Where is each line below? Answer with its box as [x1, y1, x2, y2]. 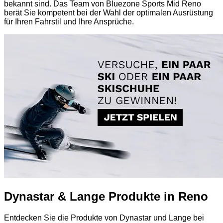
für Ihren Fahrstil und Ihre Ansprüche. [4, 17, 134, 26]
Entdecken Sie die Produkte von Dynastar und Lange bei [4, 213, 204, 222]
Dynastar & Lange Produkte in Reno [4, 189, 208, 203]
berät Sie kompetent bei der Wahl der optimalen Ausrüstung [4, 8, 213, 17]
